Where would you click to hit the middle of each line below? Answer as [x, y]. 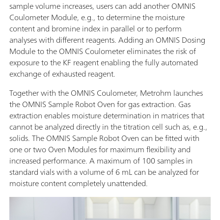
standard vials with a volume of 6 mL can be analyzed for [104, 172]
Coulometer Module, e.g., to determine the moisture [97, 17]
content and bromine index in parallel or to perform [96, 28]
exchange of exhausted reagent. [62, 73]
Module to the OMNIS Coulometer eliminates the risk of [103, 51]
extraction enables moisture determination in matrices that [107, 115]
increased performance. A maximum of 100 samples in [101, 160]
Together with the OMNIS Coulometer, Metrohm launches [106, 93]
